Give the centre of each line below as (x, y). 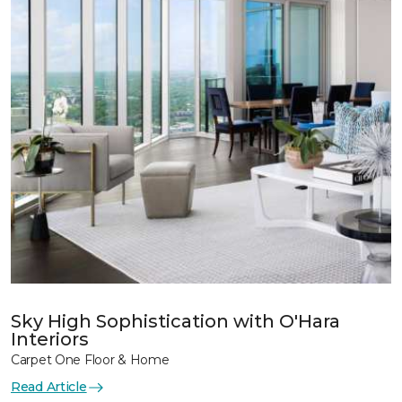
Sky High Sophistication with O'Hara (175, 321)
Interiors (50, 339)
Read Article (49, 387)
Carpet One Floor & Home (90, 360)
